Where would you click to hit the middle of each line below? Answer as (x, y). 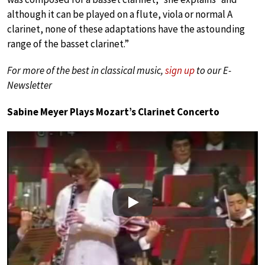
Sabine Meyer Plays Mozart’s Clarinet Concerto (113, 112)
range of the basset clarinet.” (68, 44)
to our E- (213, 71)
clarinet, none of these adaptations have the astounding (126, 29)
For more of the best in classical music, (86, 71)
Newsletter (30, 85)
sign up (180, 71)
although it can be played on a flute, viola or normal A (120, 14)
